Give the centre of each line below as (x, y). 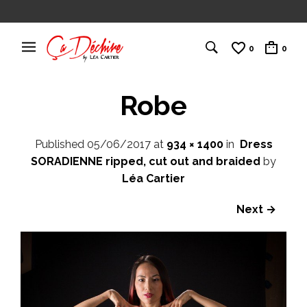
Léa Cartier (153, 178)
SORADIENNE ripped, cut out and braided (146, 161)
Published (61, 144)
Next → (256, 209)
